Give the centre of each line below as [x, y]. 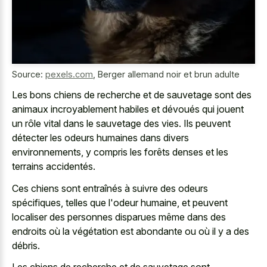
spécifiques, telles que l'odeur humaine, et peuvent [120, 202]
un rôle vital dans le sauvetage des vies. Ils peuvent [121, 124]
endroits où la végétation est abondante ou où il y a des [131, 231]
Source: [29, 74]
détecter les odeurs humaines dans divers [100, 138]
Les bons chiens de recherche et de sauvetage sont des [132, 95]
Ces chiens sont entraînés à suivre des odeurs [110, 188]
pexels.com [69, 74]
